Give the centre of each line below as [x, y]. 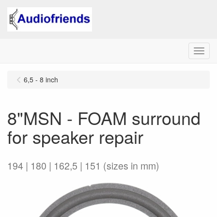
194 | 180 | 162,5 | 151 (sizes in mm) [83, 166]
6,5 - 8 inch [41, 79]
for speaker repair [75, 136]
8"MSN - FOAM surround [104, 117]
